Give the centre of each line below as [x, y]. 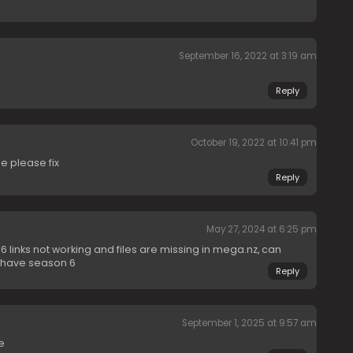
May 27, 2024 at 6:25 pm [261, 230]
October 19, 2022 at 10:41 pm [253, 143]
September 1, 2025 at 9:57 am [249, 323]
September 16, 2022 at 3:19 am [247, 56]
